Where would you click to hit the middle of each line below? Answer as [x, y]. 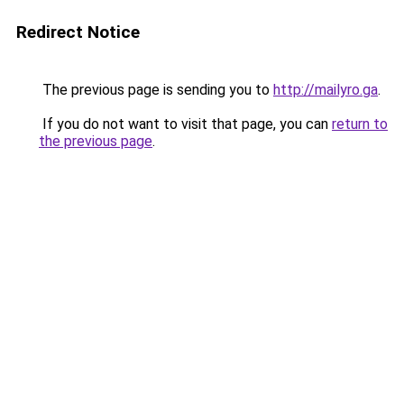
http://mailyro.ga [326, 90]
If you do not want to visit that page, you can [185, 124]
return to [360, 124]
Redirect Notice [78, 32]
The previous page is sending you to [156, 90]
